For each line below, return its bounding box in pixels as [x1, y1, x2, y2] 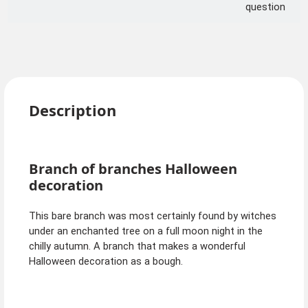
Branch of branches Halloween [28, 158, 237, 178]
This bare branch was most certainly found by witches [28, 210, 276, 223]
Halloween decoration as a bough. [28, 255, 183, 268]
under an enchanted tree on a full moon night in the [28, 225, 263, 238]
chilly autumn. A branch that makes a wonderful [28, 240, 245, 253]
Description [28, 100, 116, 121]
